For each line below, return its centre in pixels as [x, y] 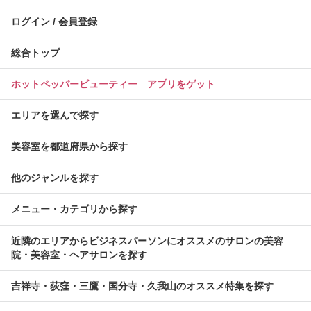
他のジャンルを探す [55, 178]
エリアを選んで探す [55, 116]
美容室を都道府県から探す [69, 147]
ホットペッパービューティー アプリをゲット [113, 84]
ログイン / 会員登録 [54, 22]
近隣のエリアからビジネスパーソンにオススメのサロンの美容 [147, 241]
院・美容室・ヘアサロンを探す [79, 255]
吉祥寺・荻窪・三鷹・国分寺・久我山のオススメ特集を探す [142, 286]
